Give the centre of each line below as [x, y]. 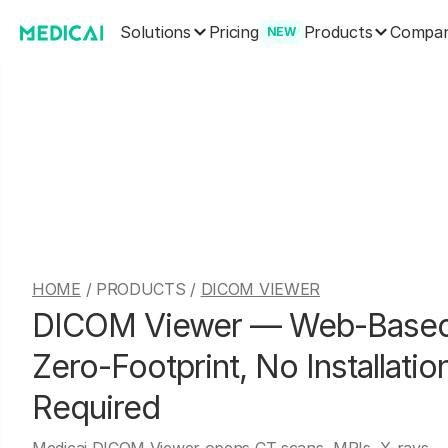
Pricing [233, 32]
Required [96, 408]
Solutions [155, 31]
